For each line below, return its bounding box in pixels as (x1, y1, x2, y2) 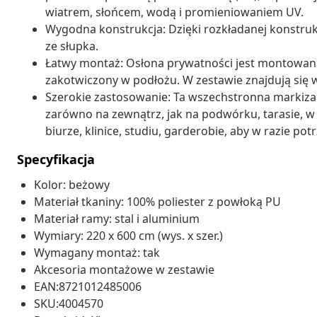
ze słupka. (45, 38, 98, 54)
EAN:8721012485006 (34, 278, 142, 294)
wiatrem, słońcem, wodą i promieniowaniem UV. (45, 4, 304, 20)
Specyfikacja (17, 150, 95, 168)
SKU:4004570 (34, 295, 103, 311)
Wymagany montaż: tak (34, 244, 160, 260)
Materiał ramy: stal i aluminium (34, 210, 200, 226)
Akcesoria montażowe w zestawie (34, 261, 214, 277)
